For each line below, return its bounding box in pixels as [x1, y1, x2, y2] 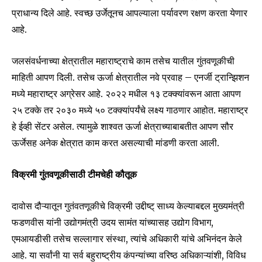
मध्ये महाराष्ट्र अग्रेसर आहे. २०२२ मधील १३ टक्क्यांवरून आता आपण [12, 88, 241, 100]
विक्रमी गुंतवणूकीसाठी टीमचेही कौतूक [12, 168, 137, 181]
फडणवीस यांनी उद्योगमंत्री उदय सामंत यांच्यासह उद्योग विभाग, [12, 216, 213, 229]
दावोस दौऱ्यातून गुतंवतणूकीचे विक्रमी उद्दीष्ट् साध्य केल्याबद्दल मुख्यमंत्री [12, 200, 244, 212]
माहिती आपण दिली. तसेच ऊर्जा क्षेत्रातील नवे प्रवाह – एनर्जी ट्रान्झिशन [12, 71, 249, 84]
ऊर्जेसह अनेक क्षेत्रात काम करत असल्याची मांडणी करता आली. [12, 137, 219, 149]
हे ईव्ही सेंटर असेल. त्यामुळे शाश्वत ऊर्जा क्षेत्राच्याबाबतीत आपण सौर [12, 120, 233, 133]
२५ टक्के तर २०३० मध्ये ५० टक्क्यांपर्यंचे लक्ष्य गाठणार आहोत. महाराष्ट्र [12, 104, 248, 116]
